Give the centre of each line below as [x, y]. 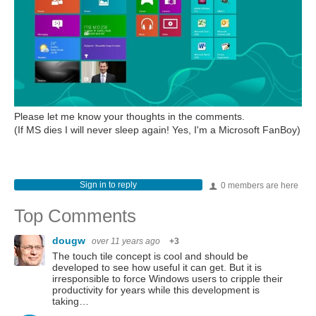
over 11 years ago [126, 242]
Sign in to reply [108, 185]
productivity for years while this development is [156, 290]
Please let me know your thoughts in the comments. [129, 117]
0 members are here [259, 186]
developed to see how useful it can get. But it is [157, 268]
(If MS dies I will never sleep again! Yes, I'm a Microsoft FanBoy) [157, 130]
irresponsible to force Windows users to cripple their [168, 279]
